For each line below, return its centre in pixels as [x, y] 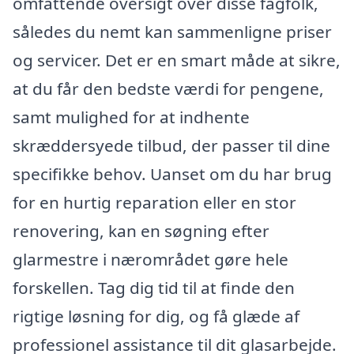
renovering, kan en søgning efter [141, 231]
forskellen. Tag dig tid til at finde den [154, 288]
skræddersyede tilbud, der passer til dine [171, 146]
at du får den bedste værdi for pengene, [168, 89]
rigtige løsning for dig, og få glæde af [156, 316]
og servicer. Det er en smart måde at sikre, [177, 60]
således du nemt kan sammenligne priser [172, 32]
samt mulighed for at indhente [131, 117]
